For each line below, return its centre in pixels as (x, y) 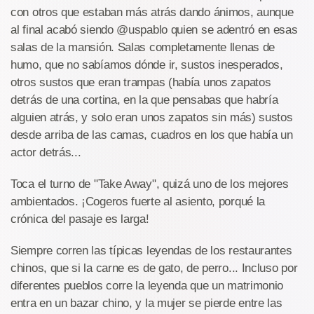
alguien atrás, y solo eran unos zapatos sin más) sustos (152, 117)
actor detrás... (46, 152)
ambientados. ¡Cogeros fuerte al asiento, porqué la (138, 202)
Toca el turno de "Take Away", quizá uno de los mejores (150, 184)
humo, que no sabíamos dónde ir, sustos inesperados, (147, 65)
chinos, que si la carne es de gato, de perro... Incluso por (154, 268)
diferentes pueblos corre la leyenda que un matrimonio (147, 286)
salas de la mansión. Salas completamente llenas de (143, 47)
